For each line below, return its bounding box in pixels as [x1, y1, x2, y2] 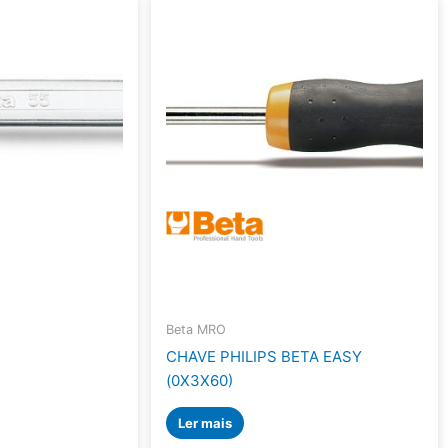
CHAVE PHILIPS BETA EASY [166, 346, 363, 366]
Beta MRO [166, 322, 227, 338]
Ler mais [178, 414, 233, 431]
